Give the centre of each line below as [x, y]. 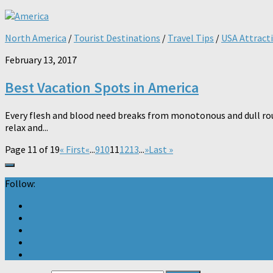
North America [36, 38]
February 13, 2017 [41, 60]
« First [73, 149]
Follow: [20, 183]
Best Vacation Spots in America [102, 88]
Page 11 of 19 [32, 149]
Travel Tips [191, 38]
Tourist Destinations [117, 38]
